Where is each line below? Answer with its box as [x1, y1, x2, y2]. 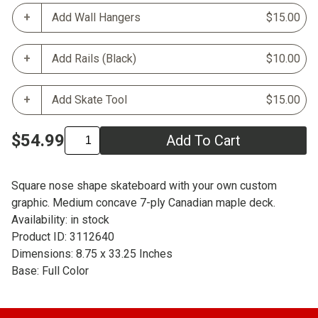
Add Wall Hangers [52, 10, 141, 24]
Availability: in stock [11, 212, 109, 226]
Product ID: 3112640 [11, 229, 114, 243]
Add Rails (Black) [52, 51, 136, 65]
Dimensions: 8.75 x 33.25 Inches [11, 246, 172, 261]
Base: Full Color [11, 263, 89, 278]
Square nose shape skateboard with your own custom [11, 178, 277, 192]
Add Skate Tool [52, 92, 127, 106]
